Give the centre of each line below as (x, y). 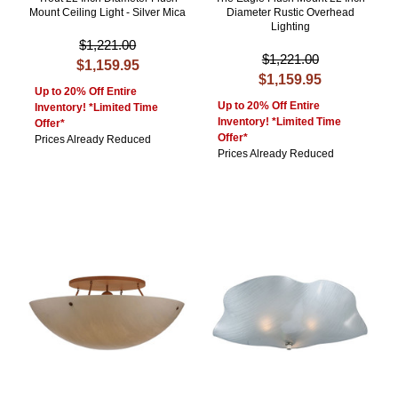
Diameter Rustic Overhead (290, 13)
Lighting (290, 27)
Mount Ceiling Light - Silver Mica (108, 13)
